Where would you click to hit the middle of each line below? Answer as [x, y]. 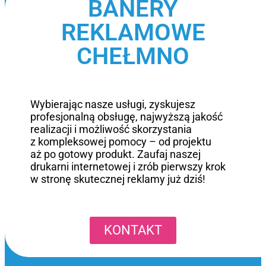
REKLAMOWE [133, 33]
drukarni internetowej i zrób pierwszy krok [128, 166]
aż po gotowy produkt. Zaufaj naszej [116, 154]
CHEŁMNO [133, 56]
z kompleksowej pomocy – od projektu [121, 141]
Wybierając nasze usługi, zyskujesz [113, 104]
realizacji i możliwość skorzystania [111, 129]
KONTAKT [133, 230]
